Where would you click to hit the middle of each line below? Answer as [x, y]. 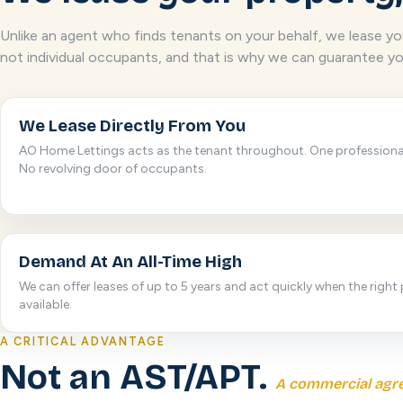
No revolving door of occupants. [113, 169]
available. [45, 304]
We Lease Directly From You [132, 126]
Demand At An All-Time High [130, 262]
